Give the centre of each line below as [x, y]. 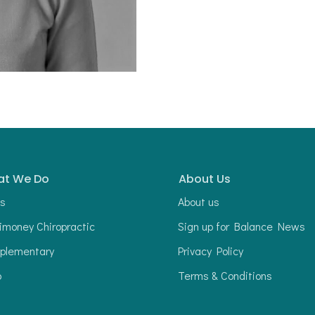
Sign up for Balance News [241, 226]
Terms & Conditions [225, 275]
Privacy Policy [210, 250]
